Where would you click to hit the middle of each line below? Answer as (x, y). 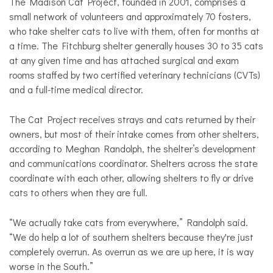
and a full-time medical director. (76, 89)
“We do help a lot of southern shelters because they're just (131, 236)
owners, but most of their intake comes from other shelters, (134, 133)
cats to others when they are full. (78, 192)
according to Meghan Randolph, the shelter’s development (133, 148)
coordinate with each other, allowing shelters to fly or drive (131, 177)
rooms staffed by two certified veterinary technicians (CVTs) (135, 74)
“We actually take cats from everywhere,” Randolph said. (129, 222)
